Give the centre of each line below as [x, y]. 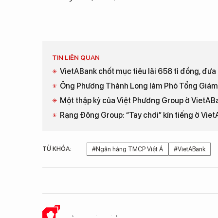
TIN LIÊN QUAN [76, 57]
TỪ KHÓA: [57, 149]
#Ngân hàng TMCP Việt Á [127, 149]
